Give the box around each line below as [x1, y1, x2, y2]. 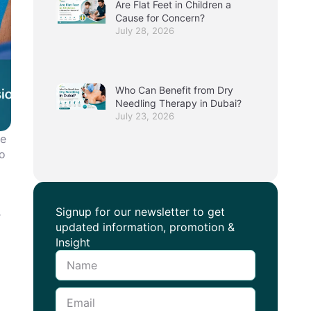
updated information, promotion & [56, 220, 235, 235]
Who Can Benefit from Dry [115, 84, 233, 96]
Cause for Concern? [115, 11, 208, 24]
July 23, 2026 [115, 110, 174, 122]
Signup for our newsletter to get [56, 205, 225, 219]
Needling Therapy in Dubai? [115, 97, 244, 110]
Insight [56, 235, 90, 250]
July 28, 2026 [115, 24, 174, 36]
